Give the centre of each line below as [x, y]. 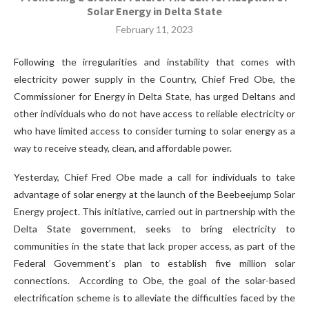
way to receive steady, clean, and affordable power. [123, 148]
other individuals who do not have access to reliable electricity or [154, 114]
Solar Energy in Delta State [154, 11]
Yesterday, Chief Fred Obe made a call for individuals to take [154, 177]
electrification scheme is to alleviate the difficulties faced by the [154, 298]
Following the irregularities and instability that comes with [154, 62]
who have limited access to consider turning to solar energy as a [154, 131]
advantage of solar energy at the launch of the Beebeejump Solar [154, 195]
